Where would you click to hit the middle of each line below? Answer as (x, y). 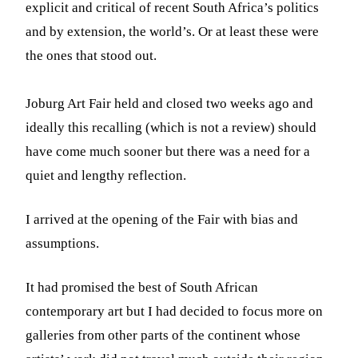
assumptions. (63, 243)
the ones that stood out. (91, 55)
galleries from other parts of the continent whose (163, 335)
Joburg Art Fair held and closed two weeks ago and (170, 103)
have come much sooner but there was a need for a (168, 151)
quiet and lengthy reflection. (106, 175)
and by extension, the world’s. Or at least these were (173, 31)
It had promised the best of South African (142, 287)
